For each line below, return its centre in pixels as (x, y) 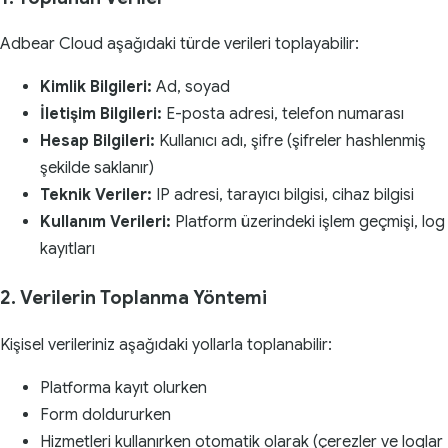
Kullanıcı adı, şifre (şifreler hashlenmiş (290, 141)
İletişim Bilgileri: (101, 114)
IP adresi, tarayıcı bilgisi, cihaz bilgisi (283, 195)
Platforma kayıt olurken (123, 387)
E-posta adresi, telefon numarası (283, 114)
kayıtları (67, 249)
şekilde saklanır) (97, 168)
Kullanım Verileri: (105, 222)
